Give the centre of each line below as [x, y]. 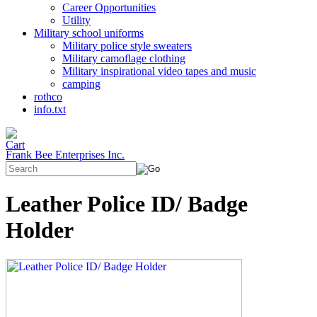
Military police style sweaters [127, 46]
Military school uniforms [89, 33]
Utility [76, 20]
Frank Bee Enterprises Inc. [65, 155]
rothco [48, 97]
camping [81, 84]
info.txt [50, 109]
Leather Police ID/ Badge [127, 204]
